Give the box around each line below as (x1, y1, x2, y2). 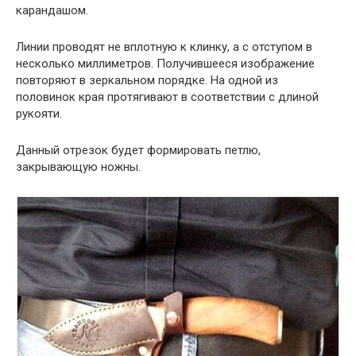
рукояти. (16, 106, 62, 122)
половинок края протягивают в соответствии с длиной (16, 90, 319, 105)
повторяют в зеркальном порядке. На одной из (16, 73, 278, 88)
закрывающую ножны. (16, 160, 141, 175)
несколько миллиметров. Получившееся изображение (16, 56, 315, 72)
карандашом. (16, 3, 88, 18)
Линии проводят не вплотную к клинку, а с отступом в (16, 40, 312, 55)
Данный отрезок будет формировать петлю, (16, 143, 261, 158)
